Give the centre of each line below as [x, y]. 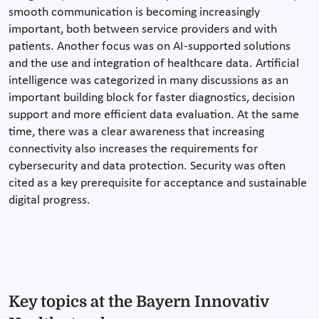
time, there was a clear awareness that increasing [136, 132]
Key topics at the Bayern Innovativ [138, 301]
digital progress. [49, 200]
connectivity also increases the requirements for [133, 149]
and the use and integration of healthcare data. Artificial [154, 63]
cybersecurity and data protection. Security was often [147, 166]
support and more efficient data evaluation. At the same [154, 115]
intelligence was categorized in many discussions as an [148, 80]
